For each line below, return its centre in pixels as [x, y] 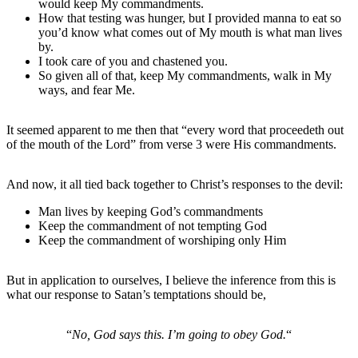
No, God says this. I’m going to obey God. [179, 334]
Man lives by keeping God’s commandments [151, 211]
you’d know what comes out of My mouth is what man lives [190, 32]
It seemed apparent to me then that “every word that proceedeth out [175, 129]
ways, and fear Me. [87, 89]
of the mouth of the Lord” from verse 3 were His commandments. [171, 144]
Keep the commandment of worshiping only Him [162, 240]
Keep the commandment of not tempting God [153, 225]
